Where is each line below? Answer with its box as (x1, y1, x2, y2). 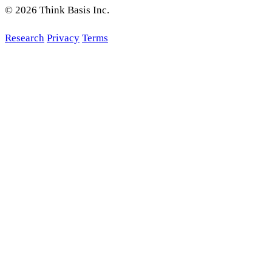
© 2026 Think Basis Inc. (5, 4, 109, 16)
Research (5, 32, 44, 44)
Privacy (47, 32, 80, 44)
